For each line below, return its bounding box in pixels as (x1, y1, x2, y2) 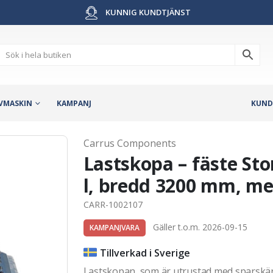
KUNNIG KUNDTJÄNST (104, 7, 191, 18)
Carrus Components (83, 136, 176, 150)
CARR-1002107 (83, 198, 143, 210)
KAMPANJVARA (89, 222, 140, 233)
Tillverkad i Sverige (99, 246, 190, 260)
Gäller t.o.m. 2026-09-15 (145, 221, 247, 233)
